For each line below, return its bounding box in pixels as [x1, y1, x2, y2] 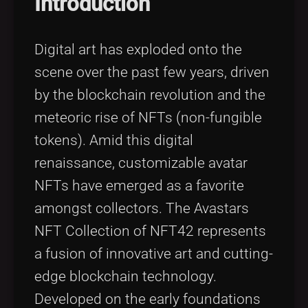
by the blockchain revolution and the [34, 86, 265, 103]
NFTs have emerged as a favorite [34, 177, 244, 194]
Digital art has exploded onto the [34, 41, 242, 58]
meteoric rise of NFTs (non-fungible [34, 109, 262, 126]
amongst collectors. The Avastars [34, 199, 249, 217]
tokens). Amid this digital [34, 131, 193, 148]
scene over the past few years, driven [34, 63, 269, 80]
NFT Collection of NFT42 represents [34, 222, 266, 239]
